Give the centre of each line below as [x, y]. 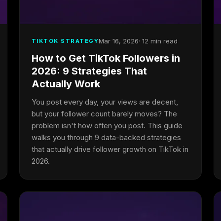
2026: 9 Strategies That [89, 71]
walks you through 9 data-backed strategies [106, 137]
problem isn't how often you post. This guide [107, 126]
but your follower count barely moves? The [104, 114]
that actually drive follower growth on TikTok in [110, 149]
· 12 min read [158, 41]
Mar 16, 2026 [119, 41]
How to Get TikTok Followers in [106, 58]
